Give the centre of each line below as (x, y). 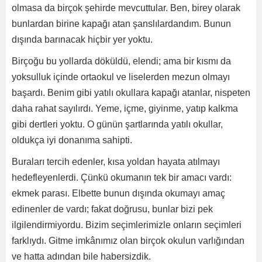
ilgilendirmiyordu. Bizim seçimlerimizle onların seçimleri (127, 225)
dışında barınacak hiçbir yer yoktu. (82, 40)
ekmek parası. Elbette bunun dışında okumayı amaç (118, 194)
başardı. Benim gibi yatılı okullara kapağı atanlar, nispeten (131, 93)
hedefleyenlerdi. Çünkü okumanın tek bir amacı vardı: (122, 178)
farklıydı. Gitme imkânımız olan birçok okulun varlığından (128, 241)
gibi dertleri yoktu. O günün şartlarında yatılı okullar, (117, 125)
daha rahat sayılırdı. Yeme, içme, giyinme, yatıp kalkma (125, 109)
